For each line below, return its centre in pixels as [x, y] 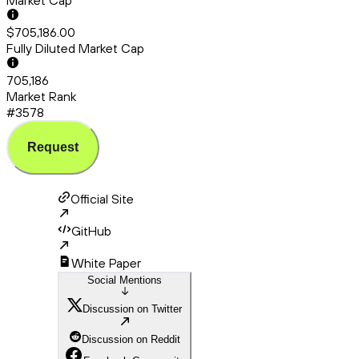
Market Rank [41, 97]
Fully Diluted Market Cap [75, 48]
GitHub [91, 231]
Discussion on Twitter [132, 309]
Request [53, 147]
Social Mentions [125, 280]
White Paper [106, 263]
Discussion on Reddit [131, 340]
